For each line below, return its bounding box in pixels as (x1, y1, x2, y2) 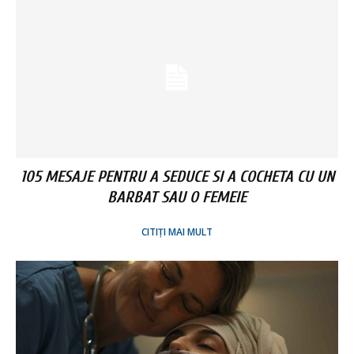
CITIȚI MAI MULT (141, 225, 213, 239)
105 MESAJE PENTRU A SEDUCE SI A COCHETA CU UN (20, 168, 334, 186)
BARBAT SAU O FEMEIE (107, 188, 247, 207)
